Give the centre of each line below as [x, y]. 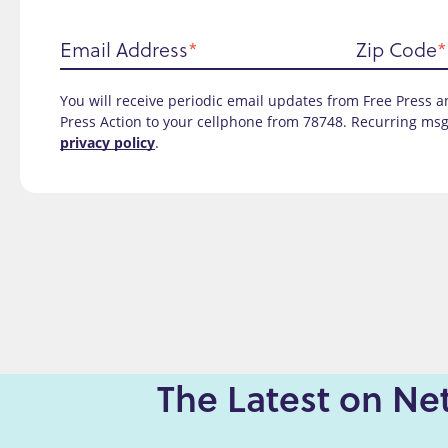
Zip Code [397, 48]
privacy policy [107, 142]
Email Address [124, 48]
